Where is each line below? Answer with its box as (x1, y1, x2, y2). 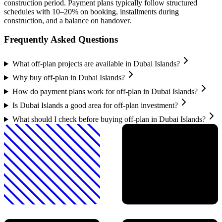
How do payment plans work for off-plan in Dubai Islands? (12, 87, 198, 96)
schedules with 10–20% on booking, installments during (4, 7, 179, 16)
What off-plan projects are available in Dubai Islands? (12, 59, 180, 68)
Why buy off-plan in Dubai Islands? (12, 73, 125, 82)
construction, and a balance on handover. (4, 16, 131, 25)
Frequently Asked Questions (4, 34, 118, 45)
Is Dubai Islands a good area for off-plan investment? (12, 101, 178, 110)
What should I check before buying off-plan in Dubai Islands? (12, 115, 206, 124)
